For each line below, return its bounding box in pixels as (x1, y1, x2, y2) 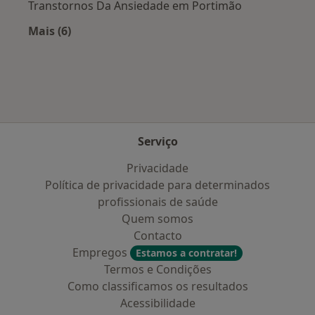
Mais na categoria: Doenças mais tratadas (49, 39, 285, 56)
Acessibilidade (120, 295, 195, 311)
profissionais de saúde (97, 194, 218, 210)
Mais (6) (28, 23, 71, 39)
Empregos (72, 245, 130, 260)
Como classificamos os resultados (67, 278, 248, 294)
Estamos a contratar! (136, 246, 237, 259)
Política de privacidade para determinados (45, 177, 270, 193)
